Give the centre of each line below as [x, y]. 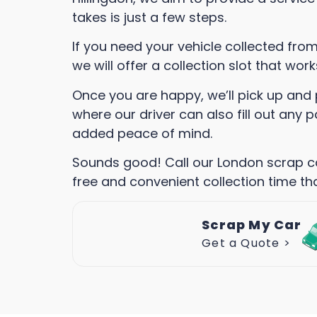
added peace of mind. [144, 133]
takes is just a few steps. [149, 17]
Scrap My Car [252, 225]
